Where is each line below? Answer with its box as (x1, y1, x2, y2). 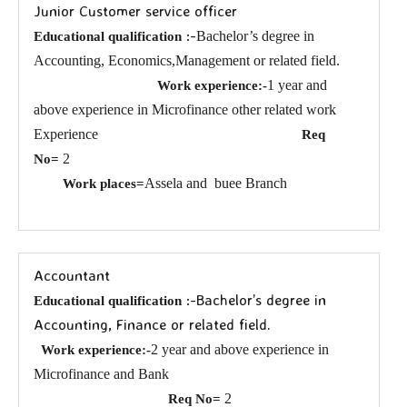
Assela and (144, 174, 208, 191)
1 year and (267, 76, 328, 93)
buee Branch (214, 174, 288, 191)
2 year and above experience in (151, 342, 330, 358)
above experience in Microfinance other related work (34, 101, 337, 117)
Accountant (34, 266, 111, 285)
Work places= (63, 175, 145, 191)
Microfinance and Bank (34, 366, 177, 382)
